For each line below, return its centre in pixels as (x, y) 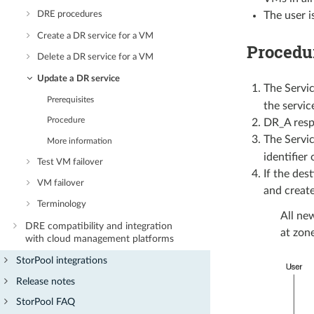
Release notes (46, 281)
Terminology (62, 205)
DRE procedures (70, 15)
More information (80, 141)
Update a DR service (79, 78)
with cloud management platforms (99, 239)
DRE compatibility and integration (98, 226)
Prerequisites (71, 100)
